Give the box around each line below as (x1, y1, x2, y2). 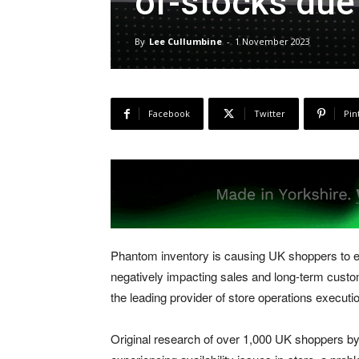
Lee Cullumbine (149, 34, 222, 47)
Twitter (254, 107, 285, 119)
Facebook (148, 107, 190, 119)
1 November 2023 (235, 34, 310, 47)
